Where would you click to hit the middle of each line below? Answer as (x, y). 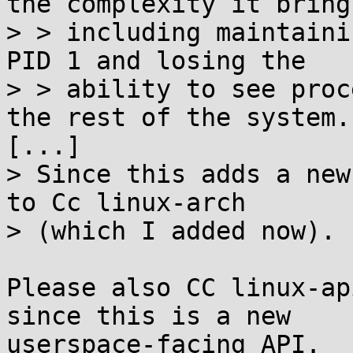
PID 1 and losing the (156, 61)
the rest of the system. (178, 117)
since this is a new (149, 316)
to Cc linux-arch (126, 203)
